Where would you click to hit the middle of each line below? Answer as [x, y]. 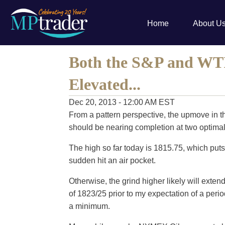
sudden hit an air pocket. [112, 160]
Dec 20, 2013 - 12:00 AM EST [122, 102]
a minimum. [89, 206]
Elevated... [105, 84]
